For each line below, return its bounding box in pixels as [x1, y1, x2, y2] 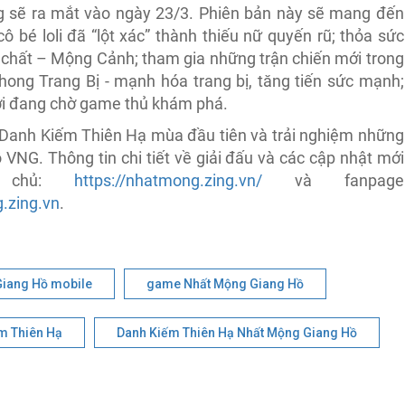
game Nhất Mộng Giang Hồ [146, 277, 304, 292]
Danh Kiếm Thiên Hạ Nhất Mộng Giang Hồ [116, 325, 357, 341]
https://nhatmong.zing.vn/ [74, 171, 263, 191]
